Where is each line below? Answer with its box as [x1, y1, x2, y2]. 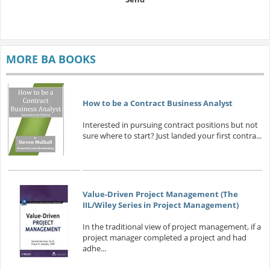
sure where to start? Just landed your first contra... [82, 130, 262, 142]
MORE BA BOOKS [5, 52, 96, 67]
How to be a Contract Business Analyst [82, 98, 233, 109]
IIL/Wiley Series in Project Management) [82, 199, 239, 211]
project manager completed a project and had [82, 232, 246, 243]
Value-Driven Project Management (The [82, 189, 238, 200]
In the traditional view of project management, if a [82, 221, 261, 233]
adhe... [82, 243, 106, 254]
